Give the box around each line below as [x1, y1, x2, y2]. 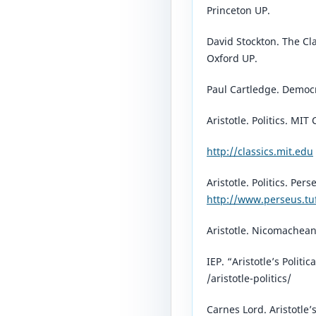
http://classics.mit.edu [207, 145, 313, 159]
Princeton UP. [207, 4, 270, 18]
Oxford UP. [207, 51, 257, 66]
